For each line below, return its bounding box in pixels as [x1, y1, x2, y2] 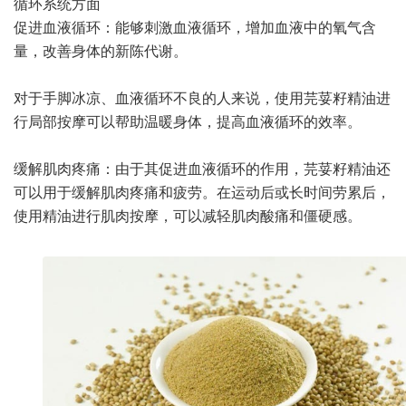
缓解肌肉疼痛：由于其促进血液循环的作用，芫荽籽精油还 [14, 157, 391, 179]
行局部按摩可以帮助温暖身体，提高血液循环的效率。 [14, 110, 362, 131]
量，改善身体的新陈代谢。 [14, 39, 188, 61]
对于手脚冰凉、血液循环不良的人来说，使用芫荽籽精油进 [14, 86, 391, 108]
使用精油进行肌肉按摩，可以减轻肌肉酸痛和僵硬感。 [14, 204, 362, 226]
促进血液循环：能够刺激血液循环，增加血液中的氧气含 [14, 15, 376, 37]
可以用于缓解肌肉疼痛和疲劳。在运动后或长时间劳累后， [14, 180, 391, 202]
